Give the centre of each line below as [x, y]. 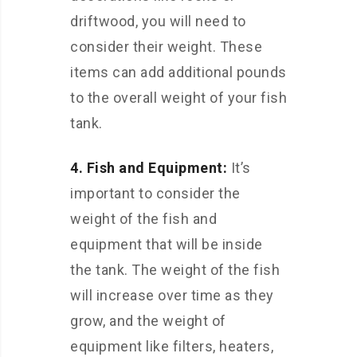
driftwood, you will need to [158, 21]
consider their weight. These [166, 47]
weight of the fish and [143, 219]
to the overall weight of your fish [178, 98]
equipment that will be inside [167, 244]
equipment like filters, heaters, [172, 346]
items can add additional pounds [178, 72]
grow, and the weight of [148, 321]
